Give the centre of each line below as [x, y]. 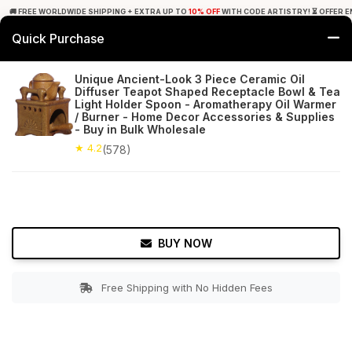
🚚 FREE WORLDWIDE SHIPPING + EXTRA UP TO [99, 11]
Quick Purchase [58, 38]
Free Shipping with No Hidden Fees [187, 288]
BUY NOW [185, 243]
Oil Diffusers [132, 98]
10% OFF [204, 11]
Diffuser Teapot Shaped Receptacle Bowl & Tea [207, 92]
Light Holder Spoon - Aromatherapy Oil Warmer [205, 104]
